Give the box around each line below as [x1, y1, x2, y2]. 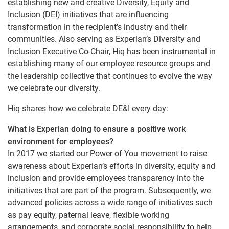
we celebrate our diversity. [8, 83, 100, 94]
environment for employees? [8, 136, 113, 147]
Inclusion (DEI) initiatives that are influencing [8, 10, 169, 20]
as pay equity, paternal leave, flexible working [8, 210, 169, 220]
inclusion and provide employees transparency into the [8, 173, 204, 184]
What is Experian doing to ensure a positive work [8, 124, 186, 134]
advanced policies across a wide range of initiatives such [8, 198, 213, 208]
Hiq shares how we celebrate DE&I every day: [8, 104, 168, 114]
